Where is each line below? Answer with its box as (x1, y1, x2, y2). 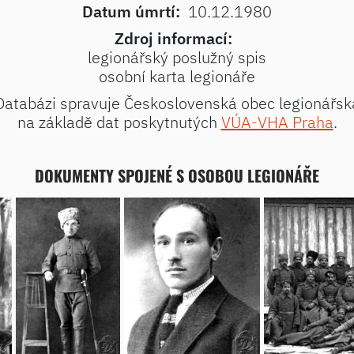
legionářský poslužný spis (88, 47, 266, 68)
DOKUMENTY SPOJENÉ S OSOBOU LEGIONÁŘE (35, 164, 319, 187)
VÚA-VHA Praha (220, 111, 333, 133)
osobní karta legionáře (99, 66, 255, 87)
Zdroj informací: (114, 28, 232, 49)
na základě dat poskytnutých (17, 111, 221, 133)
